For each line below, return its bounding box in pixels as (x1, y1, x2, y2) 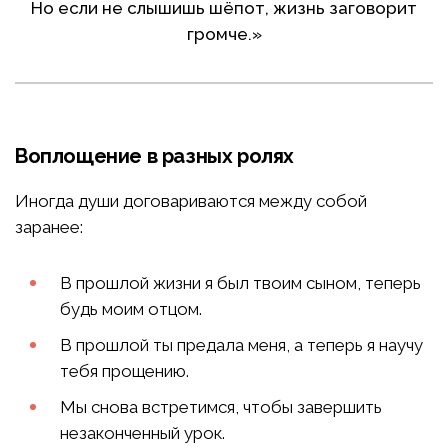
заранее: (15, 217, 83, 238)
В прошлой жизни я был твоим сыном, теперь (60, 273, 421, 294)
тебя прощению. (60, 361, 189, 382)
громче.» (186, 24, 262, 45)
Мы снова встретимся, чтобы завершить (60, 397, 382, 418)
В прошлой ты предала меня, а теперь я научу (60, 335, 423, 356)
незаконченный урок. (60, 423, 225, 444)
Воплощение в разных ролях (15, 144, 295, 169)
